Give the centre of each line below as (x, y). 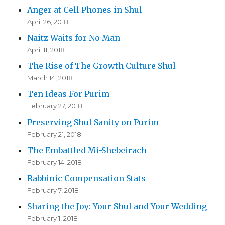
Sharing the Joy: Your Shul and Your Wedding (117, 207)
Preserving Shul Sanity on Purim (93, 122)
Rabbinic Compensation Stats (87, 179)
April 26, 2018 (48, 22)
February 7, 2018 (53, 191)
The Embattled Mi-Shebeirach (87, 150)
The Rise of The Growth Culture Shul (102, 66)
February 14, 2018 (55, 162)
